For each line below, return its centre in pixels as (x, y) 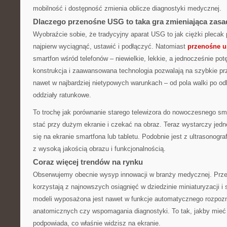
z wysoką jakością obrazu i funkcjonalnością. (99, 149)
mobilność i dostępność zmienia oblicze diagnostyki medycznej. (127, 8)
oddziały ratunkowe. (62, 95)
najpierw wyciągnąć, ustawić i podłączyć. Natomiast (110, 46)
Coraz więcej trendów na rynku (88, 162)
